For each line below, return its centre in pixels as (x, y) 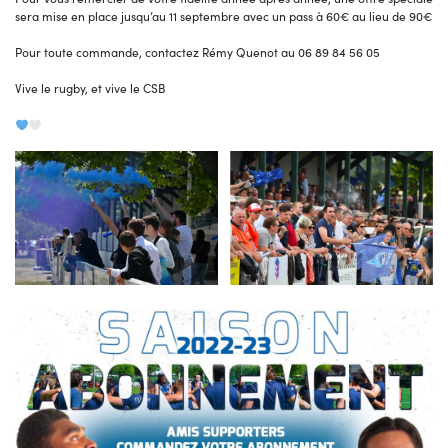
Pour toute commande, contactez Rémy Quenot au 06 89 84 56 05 (197, 52)
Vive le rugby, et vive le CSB (90, 88)
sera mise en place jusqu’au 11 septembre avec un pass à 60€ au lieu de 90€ (223, 16)
